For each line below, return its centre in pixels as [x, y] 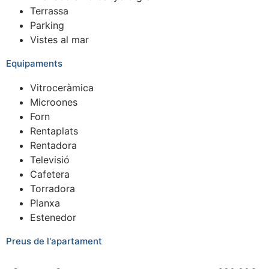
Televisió [50, 159]
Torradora [53, 188]
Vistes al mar [59, 39]
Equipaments [34, 63]
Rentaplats [54, 131]
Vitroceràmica [62, 87]
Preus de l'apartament [54, 241]
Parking [47, 25]
